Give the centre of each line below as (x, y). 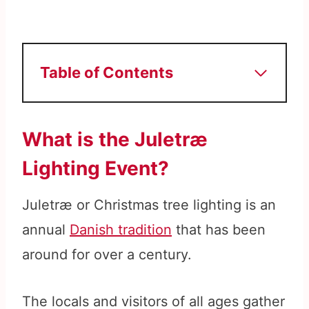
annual (46, 230)
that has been (219, 230)
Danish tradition (121, 230)
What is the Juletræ (115, 140)
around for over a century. (107, 255)
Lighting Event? (96, 169)
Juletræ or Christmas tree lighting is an (149, 205)
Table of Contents (107, 73)
